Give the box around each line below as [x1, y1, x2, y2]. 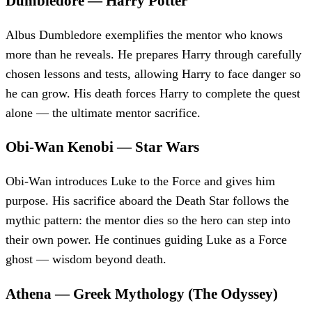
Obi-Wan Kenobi [6, 139, 114, 156]
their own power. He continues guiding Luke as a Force [6, 233, 287, 247]
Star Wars [135, 139, 199, 156]
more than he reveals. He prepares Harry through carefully [6, 47, 302, 62]
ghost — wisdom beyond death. [6, 252, 166, 267]
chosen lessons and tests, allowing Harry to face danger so [6, 67, 301, 81]
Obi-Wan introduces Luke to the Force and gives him [6, 174, 275, 189]
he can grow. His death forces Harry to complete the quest [6, 86, 300, 101]
